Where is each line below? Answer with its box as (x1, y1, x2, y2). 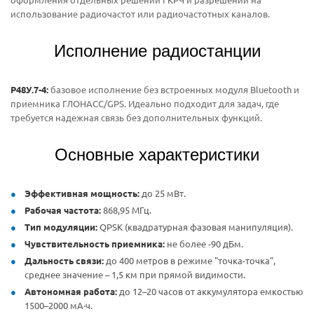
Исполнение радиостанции (53, 41, 261, 60)
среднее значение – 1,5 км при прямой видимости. (25, 268, 245, 280)
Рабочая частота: (25, 203, 101, 216)
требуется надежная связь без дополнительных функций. (11, 111, 262, 123)
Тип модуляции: (25, 220, 97, 233)
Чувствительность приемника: (25, 237, 165, 250)
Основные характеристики (55, 144, 259, 164)
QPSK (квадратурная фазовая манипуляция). (97, 220, 293, 233)
